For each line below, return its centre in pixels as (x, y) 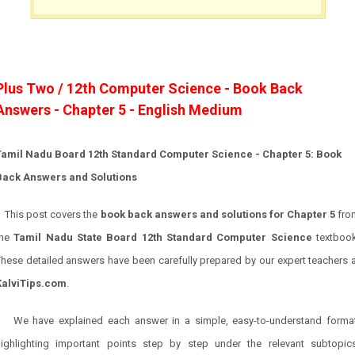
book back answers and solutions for (193, 214)
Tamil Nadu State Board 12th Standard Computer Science (165, 237)
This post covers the (53, 214)
